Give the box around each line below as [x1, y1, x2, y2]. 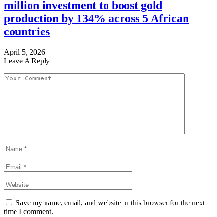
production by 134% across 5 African [4, 12, 189, 25]
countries [4, 25, 50, 38]
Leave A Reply [4, 56, 50, 65]
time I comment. [4, 207, 53, 216]
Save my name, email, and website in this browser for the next [15, 198, 205, 207]
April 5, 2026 [4, 47, 45, 56]
